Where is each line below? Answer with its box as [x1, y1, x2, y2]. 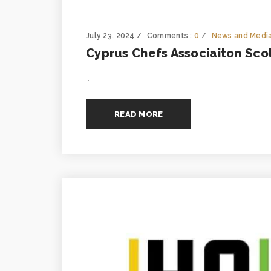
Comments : [146, 31, 195, 40]
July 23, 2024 [86, 31, 135, 40]
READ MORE [114, 109, 163, 119]
